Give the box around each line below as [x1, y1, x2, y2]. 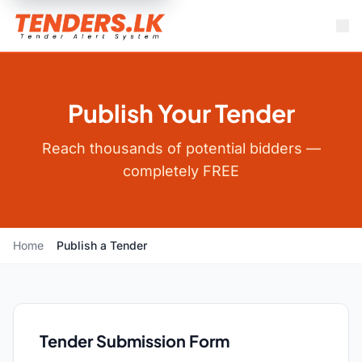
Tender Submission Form [40, 330, 229, 351]
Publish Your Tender [67, 98, 295, 128]
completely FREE [123, 162, 239, 179]
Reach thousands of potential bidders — [41, 140, 321, 157]
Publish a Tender [57, 238, 147, 252]
